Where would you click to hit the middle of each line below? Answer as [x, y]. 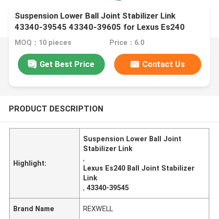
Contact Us [164, 64]
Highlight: [30, 163]
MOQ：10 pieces [43, 43]
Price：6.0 [127, 43]
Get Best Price [67, 64]
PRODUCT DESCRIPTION [56, 108]
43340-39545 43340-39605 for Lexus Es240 [100, 27]
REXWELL [98, 208]
